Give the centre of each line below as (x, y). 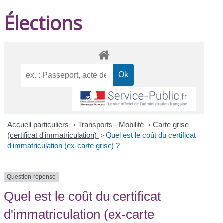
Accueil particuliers (39, 125)
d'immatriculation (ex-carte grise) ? (63, 146)
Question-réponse (32, 177)
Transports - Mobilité (111, 125)
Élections (43, 23)
